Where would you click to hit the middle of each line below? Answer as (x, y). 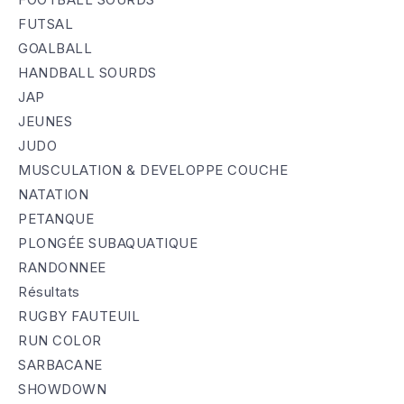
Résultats (49, 291)
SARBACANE (60, 364)
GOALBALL (55, 48)
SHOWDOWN (62, 389)
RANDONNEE (62, 267)
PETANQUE (56, 218)
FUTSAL (46, 23)
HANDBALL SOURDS (87, 72)
